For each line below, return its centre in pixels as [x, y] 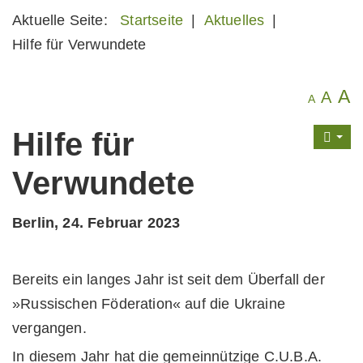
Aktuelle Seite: [64, 20]
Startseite [152, 20]
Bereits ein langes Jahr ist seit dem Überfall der [169, 280]
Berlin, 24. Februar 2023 [96, 223]
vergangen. [49, 328]
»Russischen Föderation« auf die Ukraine [149, 304]
